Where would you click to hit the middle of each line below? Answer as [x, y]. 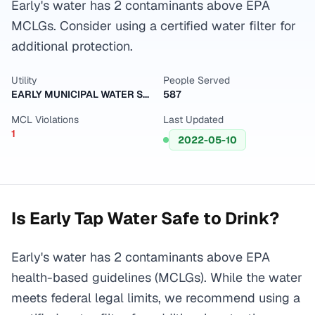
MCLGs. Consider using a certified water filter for [154, 26]
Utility [24, 80]
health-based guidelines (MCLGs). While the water [157, 277]
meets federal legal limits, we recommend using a [156, 298]
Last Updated [193, 120]
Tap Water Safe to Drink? [175, 218]
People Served [197, 80]
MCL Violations [45, 120]
